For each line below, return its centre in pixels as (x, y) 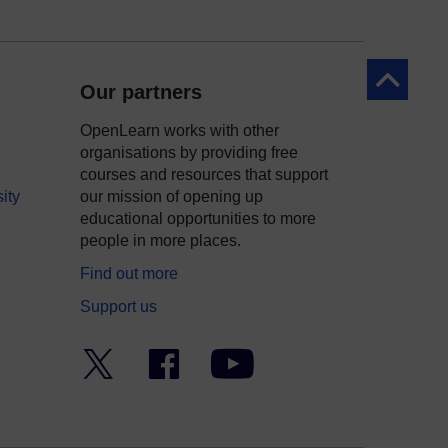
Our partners (141, 92)
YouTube (285, 358)
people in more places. (160, 240)
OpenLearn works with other (179, 130)
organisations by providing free (189, 152)
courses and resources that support (204, 174)
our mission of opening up (171, 196)
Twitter (139, 358)
